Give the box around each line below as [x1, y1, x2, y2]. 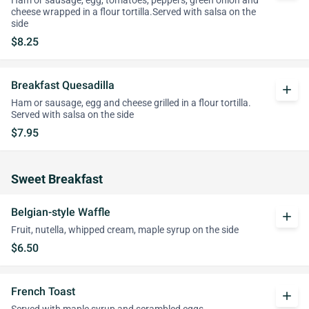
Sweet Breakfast [11, 172, 103, 186]
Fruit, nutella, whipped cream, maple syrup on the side [11, 224, 239, 236]
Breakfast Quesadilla [11, 79, 114, 92]
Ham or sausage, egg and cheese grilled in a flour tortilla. [11, 97, 251, 109]
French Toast [11, 285, 75, 298]
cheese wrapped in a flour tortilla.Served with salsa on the [11, 6, 256, 18]
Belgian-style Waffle [11, 206, 110, 219]
